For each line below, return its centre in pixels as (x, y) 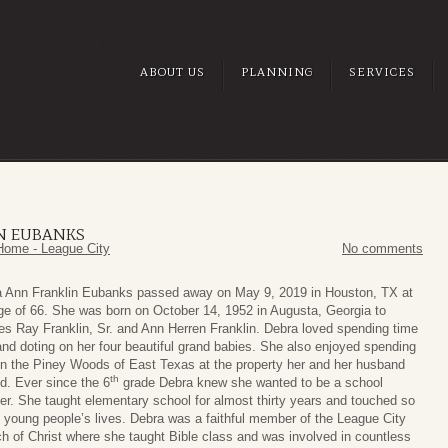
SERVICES (382, 72)
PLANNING (277, 72)
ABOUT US (172, 72)
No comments (382, 249)
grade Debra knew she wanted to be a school (251, 383)
